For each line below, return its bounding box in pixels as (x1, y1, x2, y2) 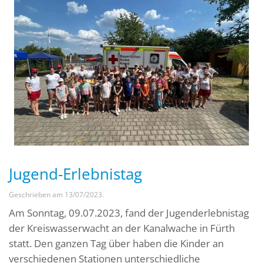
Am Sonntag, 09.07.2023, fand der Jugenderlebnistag (9, 206, 249, 220)
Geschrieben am (9, 190, 65, 200)
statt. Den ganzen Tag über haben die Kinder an (9, 237, 224, 250)
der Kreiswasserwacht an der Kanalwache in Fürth (9, 221, 235, 235)
